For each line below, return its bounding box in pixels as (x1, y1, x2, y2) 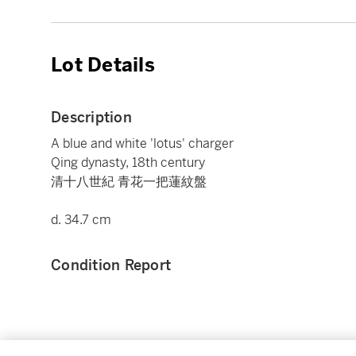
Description (51, 108, 132, 127)
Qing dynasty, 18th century (51, 154, 205, 172)
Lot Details (51, 53, 155, 78)
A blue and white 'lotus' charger (51, 135, 234, 153)
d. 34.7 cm (51, 211, 111, 229)
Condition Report (51, 256, 171, 275)
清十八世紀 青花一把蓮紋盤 (51, 173, 207, 191)
